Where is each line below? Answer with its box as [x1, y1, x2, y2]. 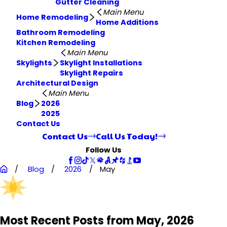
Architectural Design [16, 78, 99, 88]
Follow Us [86, 144, 122, 155]
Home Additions [95, 17, 159, 27]
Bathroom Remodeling [16, 27, 105, 37]
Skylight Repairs [59, 67, 123, 78]
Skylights [16, 57, 53, 68]
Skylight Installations [59, 57, 142, 68]
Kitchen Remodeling [16, 37, 96, 48]
